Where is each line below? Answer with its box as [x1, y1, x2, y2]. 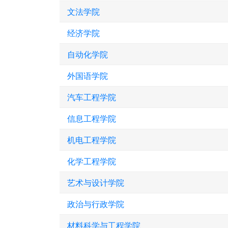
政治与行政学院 [67, 198, 124, 209]
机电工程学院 [67, 134, 116, 145]
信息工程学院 [67, 113, 116, 124]
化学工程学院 [67, 156, 116, 166]
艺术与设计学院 [67, 177, 124, 188]
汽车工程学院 [67, 92, 116, 102]
